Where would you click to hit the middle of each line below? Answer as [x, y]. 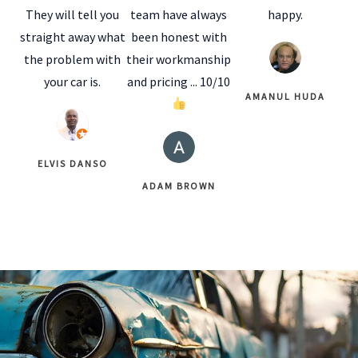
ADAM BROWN [179, 185]
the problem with [73, 59]
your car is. [73, 81]
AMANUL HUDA [286, 96]
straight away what [72, 36]
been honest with [179, 36]
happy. [286, 14]
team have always [179, 14]
